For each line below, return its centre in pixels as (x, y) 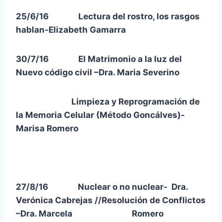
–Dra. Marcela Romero (90, 213)
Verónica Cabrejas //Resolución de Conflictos (111, 200)
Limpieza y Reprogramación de (108, 101)
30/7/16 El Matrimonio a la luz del (99, 59)
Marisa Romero (47, 128)
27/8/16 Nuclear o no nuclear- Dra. (102, 187)
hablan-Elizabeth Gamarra (71, 29)
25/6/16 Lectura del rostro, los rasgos (108, 16)
